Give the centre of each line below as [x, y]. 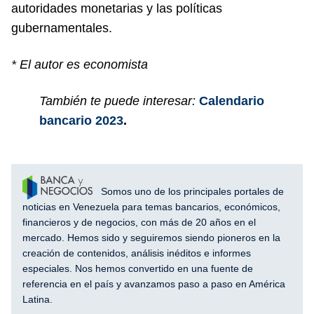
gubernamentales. [62, 28]
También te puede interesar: [117, 101]
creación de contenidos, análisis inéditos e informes [137, 253]
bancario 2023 [81, 121]
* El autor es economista [80, 64]
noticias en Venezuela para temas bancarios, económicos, [151, 207]
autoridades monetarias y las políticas [117, 8]
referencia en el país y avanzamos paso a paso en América [154, 284]
